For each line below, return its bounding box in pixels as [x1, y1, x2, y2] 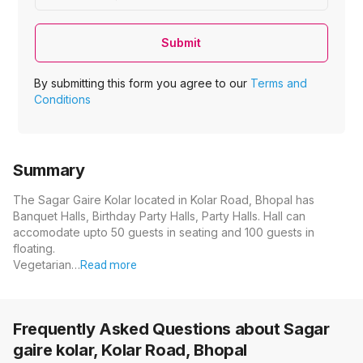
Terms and [250, 76, 308, 91]
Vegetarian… [13, 258, 80, 272]
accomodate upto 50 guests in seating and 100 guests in [13, 225, 314, 240]
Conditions [34, 92, 92, 107]
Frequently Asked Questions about [13, 319, 284, 340]
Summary [13, 160, 85, 181]
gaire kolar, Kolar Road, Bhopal [13, 340, 248, 361]
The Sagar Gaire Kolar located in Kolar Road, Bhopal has [13, 193, 314, 207]
